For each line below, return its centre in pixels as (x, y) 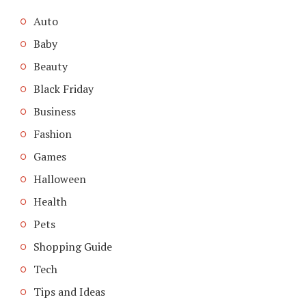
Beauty (51, 67)
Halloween (60, 179)
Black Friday (64, 89)
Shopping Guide (73, 247)
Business (55, 112)
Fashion (53, 134)
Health (50, 202)
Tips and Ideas (69, 292)
